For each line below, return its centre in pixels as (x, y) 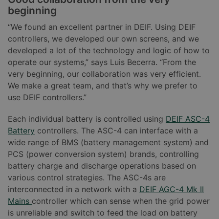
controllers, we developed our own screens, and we (103, 38)
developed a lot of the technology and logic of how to (109, 50)
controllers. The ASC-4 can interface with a (116, 130)
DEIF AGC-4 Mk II (172, 189)
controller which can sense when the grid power (121, 201)
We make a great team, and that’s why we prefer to (103, 85)
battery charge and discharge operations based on (102, 165)
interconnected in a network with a (74, 189)
